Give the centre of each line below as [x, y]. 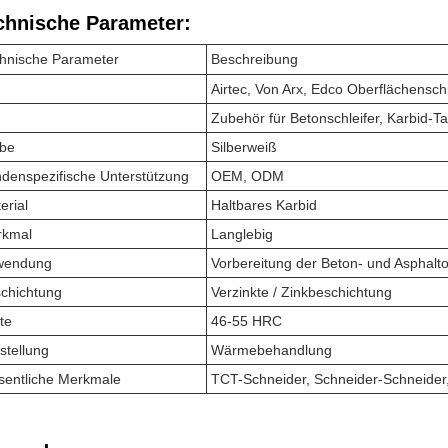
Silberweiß [244, 147]
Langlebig [242, 234]
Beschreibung [254, 59]
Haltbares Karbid [264, 205]
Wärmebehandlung [271, 350]
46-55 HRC [246, 321]
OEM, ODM [247, 176]
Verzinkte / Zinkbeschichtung [301, 292]
